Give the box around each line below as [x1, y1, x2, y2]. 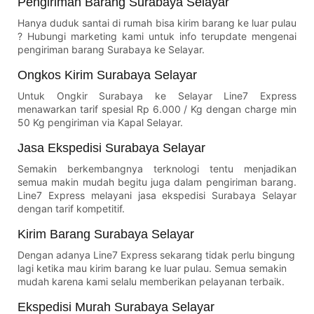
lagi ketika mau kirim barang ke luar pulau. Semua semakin [18, 261, 287, 274]
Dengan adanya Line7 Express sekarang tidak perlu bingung [18, 248, 295, 261]
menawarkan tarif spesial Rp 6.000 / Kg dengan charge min [18, 102, 296, 115]
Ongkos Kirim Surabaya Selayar [18, 67, 197, 82]
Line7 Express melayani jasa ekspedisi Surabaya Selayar [18, 189, 296, 201]
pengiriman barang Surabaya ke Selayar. [18, 43, 205, 55]
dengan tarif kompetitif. [18, 202, 125, 214]
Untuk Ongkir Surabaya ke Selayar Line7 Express [18, 89, 296, 102]
